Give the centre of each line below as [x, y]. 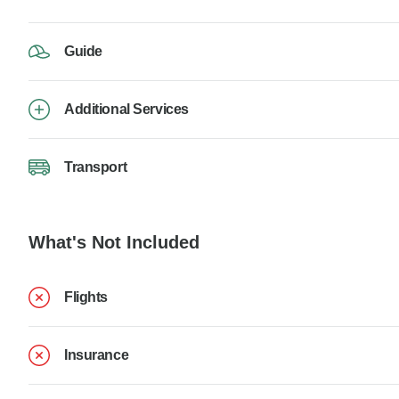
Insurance [97, 354]
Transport [96, 167]
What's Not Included [114, 243]
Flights [86, 297]
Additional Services [126, 110]
